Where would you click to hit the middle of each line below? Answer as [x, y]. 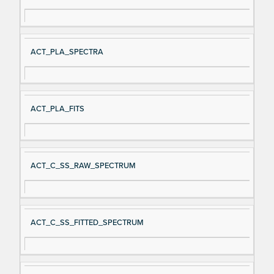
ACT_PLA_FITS [57, 109]
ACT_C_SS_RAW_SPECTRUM [83, 166]
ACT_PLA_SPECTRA [67, 52]
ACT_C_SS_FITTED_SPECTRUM [87, 223]
